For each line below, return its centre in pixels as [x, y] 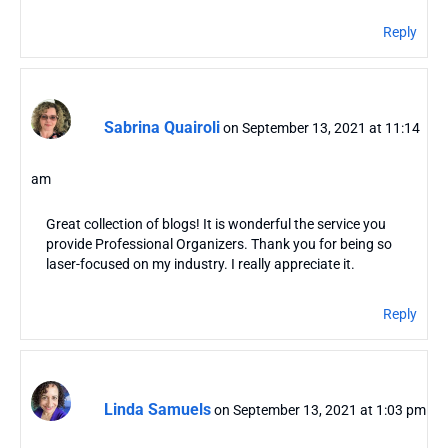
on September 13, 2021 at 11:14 [321, 127]
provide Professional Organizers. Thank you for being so [219, 244]
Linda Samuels [157, 409]
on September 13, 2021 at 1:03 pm [320, 409]
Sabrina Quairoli [162, 127]
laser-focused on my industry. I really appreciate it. [200, 264]
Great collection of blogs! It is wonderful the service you [216, 224]
